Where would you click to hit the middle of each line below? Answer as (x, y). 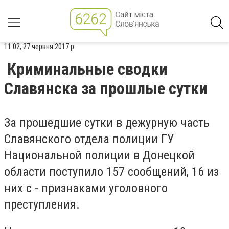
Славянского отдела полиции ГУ (89, 139)
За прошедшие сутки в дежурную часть (107, 123)
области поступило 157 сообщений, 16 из (111, 172)
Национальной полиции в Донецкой (99, 155)
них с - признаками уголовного (86, 188)
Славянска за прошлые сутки (106, 88)
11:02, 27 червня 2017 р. (40, 47)
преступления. (42, 204)
